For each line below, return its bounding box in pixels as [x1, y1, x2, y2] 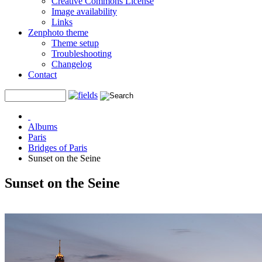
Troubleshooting [51, 49, 112, 58]
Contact [28, 70, 57, 80]
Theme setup [51, 38, 99, 48]
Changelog [51, 59, 92, 69]
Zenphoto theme [28, 27, 88, 37]
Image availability [51, 6, 117, 16]
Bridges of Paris [28, 143, 87, 153]
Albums [28, 122, 57, 132]
